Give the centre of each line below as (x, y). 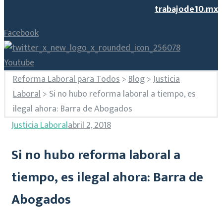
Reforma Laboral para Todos (66, 79)
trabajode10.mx (186, 9)
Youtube (19, 63)
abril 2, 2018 (89, 125)
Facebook (21, 33)
